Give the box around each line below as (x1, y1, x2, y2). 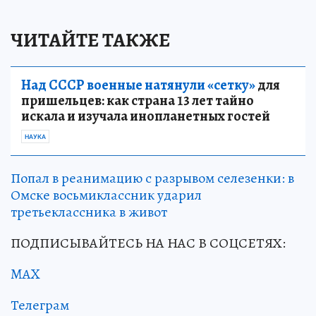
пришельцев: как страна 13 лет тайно (21, 91, 254, 111)
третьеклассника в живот (11, 202, 167, 222)
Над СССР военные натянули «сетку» (21, 75, 255, 95)
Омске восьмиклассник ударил (11, 186, 202, 205)
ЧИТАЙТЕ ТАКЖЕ (11, 27, 170, 54)
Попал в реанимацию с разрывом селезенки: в (11, 169, 294, 188)
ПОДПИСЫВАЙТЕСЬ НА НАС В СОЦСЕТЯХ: (11, 233, 286, 253)
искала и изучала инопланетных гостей (21, 107, 270, 126)
